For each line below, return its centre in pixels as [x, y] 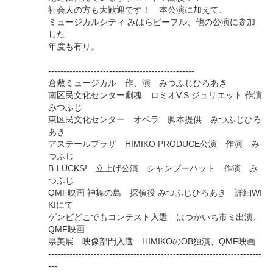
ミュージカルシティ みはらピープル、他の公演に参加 [152, 22]
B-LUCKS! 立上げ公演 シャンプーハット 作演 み [153, 168]
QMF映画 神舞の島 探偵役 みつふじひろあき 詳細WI [155, 193]
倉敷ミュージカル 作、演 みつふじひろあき [138, 83]
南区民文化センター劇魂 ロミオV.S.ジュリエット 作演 [155, 95]
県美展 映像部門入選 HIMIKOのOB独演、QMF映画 [152, 242]
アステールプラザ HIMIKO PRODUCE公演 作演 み [154, 144]
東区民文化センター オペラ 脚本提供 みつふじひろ [155, 120]
